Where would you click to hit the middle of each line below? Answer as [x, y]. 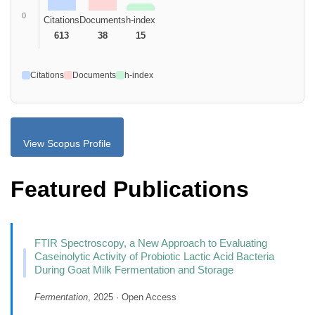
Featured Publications [130, 189]
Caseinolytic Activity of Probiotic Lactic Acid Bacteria [154, 256]
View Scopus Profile [67, 143]
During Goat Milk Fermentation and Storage [134, 270]
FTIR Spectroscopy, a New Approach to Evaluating [150, 243]
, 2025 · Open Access [132, 297]
